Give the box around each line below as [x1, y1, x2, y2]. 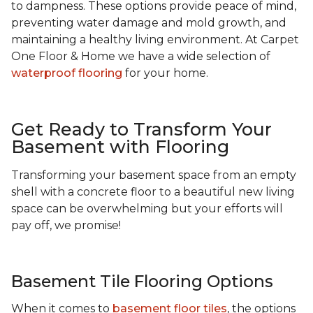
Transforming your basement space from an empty [11, 168, 296, 182]
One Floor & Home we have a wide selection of [11, 50, 270, 64]
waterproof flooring [11, 66, 122, 80]
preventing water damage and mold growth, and [11, 16, 286, 30]
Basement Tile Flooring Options [11, 271, 273, 292]
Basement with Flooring [11, 136, 229, 158]
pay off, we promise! [11, 219, 124, 233]
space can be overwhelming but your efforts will [11, 202, 283, 216]
